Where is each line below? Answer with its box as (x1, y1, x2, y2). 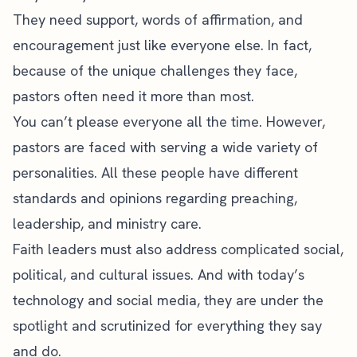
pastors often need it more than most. (13, 86, 254, 105)
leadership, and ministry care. (13, 214, 202, 233)
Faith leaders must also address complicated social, (13, 239, 343, 258)
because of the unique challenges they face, (13, 61, 297, 80)
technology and (13, 290, 116, 309)
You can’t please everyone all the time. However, (13, 112, 325, 131)
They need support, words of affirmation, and (13, 10, 303, 29)
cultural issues (99, 265, 190, 284)
